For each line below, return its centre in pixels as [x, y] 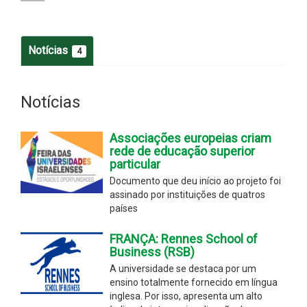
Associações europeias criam [191, 138]
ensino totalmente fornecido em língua [194, 282]
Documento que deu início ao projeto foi [195, 181]
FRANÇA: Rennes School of [184, 238]
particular [135, 164]
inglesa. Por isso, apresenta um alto [186, 296]
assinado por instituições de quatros [187, 194]
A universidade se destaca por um [183, 268]
